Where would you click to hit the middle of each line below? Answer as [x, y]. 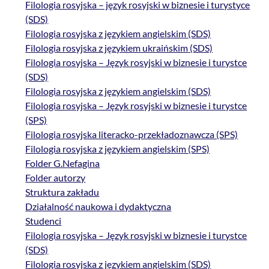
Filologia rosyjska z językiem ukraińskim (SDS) [119, 48]
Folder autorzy [56, 178]
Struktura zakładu [62, 192]
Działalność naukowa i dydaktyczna [98, 207]
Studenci [44, 221]
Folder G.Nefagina [63, 163]
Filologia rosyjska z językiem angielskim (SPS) [118, 149]
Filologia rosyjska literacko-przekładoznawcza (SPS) [132, 134]
